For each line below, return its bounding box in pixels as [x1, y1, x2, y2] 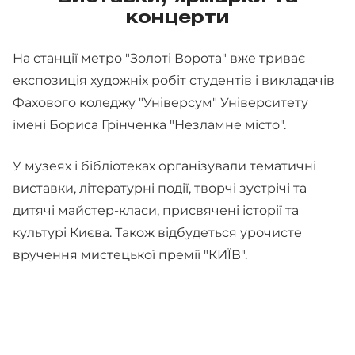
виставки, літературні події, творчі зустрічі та [13, 181, 307, 196]
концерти [125, 10, 230, 26]
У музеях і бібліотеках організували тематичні [13, 158, 316, 174]
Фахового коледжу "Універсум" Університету [13, 95, 308, 110]
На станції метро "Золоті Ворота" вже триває [13, 51, 305, 66]
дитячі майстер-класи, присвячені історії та [13, 203, 299, 218]
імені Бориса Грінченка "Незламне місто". [13, 117, 289, 132]
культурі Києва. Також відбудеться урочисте [13, 225, 302, 240]
